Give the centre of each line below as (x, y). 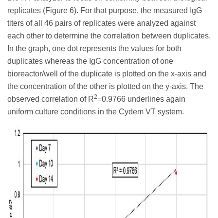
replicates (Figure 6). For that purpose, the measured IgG (105, 10)
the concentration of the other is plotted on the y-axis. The (105, 86)
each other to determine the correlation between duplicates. (109, 36)
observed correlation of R (51, 99)
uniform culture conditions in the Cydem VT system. (96, 111)
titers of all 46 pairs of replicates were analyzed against (101, 23)
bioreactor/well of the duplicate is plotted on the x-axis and (107, 73)
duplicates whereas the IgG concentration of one (90, 61)
